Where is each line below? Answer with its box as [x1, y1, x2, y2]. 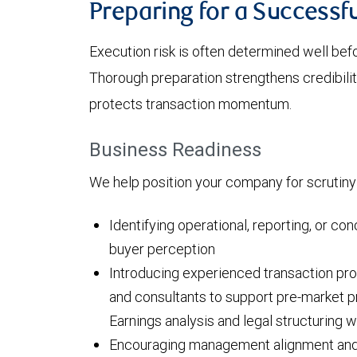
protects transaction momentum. [89, 95, 292, 114]
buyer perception [109, 240, 215, 259]
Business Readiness [89, 138, 261, 162]
